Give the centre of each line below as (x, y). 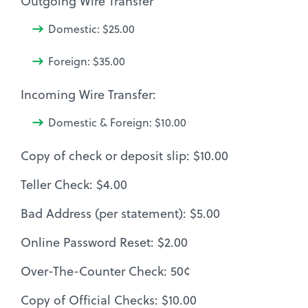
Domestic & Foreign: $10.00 (117, 122)
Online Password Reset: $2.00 (104, 242)
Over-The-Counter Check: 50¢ (106, 271)
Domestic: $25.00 (91, 29)
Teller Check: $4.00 (74, 184)
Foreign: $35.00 (87, 61)
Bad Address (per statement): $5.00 (120, 213)
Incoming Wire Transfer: (88, 94)
